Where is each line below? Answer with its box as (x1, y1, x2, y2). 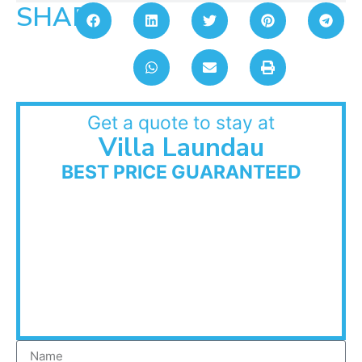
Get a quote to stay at (87, 111, 275, 134)
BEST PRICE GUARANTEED (61, 160, 301, 183)
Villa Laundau (98, 129, 264, 165)
